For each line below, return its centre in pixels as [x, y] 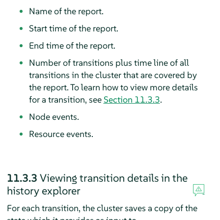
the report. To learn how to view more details [113, 87]
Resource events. [61, 134]
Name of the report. [66, 11]
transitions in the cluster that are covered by [113, 75]
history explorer [43, 191]
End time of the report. [72, 46]
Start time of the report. [73, 28]
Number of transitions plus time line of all [109, 63]
